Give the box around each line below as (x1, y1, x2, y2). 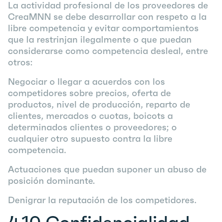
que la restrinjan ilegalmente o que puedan (8, 34, 192, 45)
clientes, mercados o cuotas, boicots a (8, 110, 173, 121)
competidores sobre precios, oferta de (8, 87, 171, 99)
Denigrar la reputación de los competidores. (8, 194, 197, 206)
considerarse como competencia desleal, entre (8, 45, 208, 56)
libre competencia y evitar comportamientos (8, 22, 199, 34)
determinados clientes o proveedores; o (8, 121, 177, 133)
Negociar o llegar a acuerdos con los (8, 76, 165, 87)
